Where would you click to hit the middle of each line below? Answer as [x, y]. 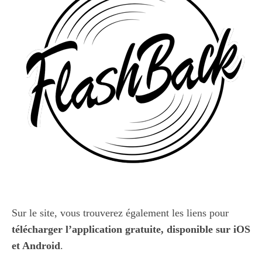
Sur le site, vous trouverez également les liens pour [120, 213]
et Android [36, 245]
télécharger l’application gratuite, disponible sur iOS [131, 229]
